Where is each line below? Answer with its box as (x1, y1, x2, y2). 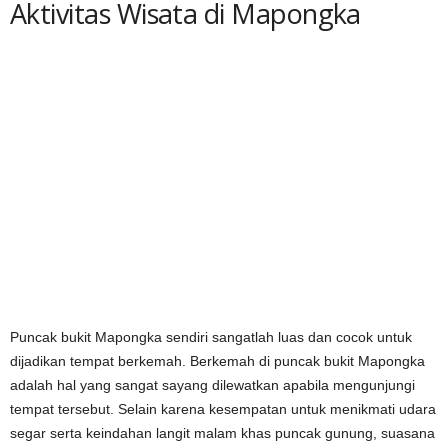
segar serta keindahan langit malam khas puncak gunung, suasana (10, 424, 435, 441)
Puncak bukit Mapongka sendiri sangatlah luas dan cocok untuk (10, 328, 412, 345)
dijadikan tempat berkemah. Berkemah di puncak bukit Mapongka (10, 352, 425, 369)
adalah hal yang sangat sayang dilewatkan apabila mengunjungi (10, 376, 415, 393)
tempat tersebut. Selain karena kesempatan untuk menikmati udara (10, 400, 436, 417)
